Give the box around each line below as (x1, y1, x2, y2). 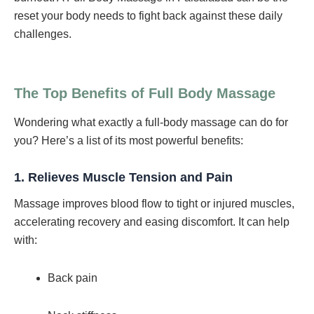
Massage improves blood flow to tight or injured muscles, (14, 198, 294, 210)
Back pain (48, 272, 97, 285)
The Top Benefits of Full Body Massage (14, 85, 275, 101)
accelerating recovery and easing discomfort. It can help (14, 216, 289, 228)
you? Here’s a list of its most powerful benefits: (14, 134, 243, 146)
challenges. (14, 27, 71, 40)
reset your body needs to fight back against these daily (14, 9, 282, 22)
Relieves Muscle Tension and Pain (28, 169, 233, 184)
